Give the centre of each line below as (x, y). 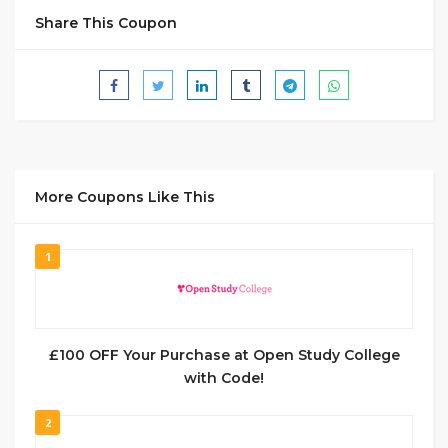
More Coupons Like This (125, 197)
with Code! (224, 378)
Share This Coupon (106, 23)
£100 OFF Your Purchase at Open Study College (224, 355)
